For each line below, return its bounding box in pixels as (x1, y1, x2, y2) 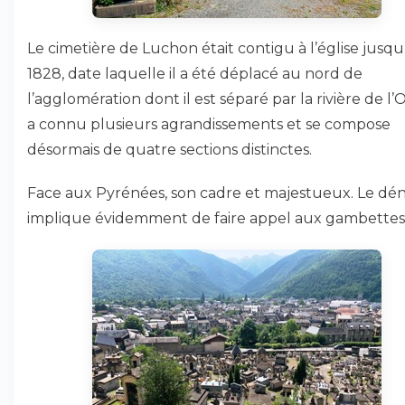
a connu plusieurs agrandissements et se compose (27, 116, 391, 133)
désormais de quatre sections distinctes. (27, 141, 312, 158)
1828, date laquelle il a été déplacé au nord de (27, 65, 363, 82)
